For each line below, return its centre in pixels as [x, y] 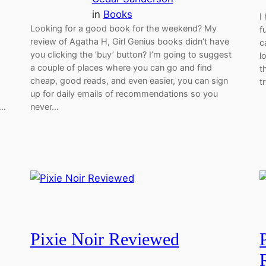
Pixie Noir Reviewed [104, 239]
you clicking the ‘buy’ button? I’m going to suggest [131, 54]
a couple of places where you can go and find [121, 67]
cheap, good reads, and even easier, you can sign [129, 80]
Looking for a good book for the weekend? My [123, 28]
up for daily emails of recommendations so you [124, 93]
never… [44, 106]
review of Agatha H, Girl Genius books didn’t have [129, 41]
